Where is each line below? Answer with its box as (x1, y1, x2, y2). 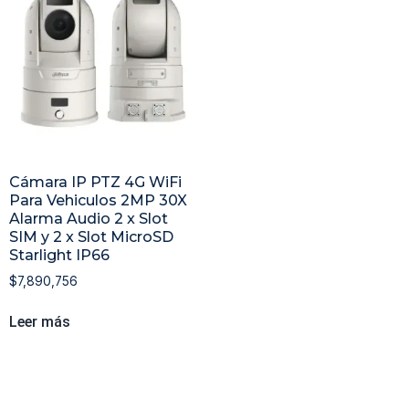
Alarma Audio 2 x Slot (9, 210, 168, 228)
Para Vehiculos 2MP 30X (9, 192, 187, 210)
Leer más (9, 313, 70, 331)
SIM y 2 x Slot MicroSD (9, 228, 173, 246)
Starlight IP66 (9, 246, 110, 265)
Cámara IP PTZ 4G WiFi (9, 173, 182, 192)
